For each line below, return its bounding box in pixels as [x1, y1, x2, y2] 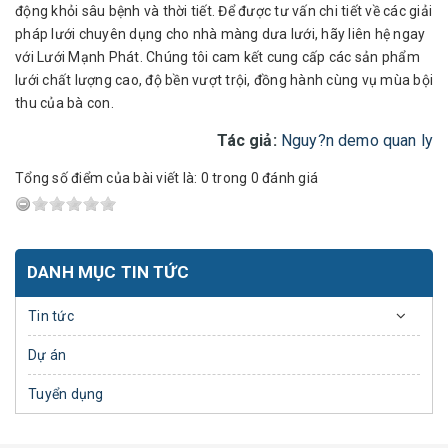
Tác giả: [216, 131, 281, 150]
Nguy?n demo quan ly [280, 131, 433, 150]
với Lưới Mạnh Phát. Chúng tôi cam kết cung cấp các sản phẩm [15, 49, 420, 65]
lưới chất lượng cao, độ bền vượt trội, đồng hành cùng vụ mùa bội [15, 72, 433, 88]
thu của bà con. [15, 95, 114, 111]
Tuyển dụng [28, 386, 104, 402]
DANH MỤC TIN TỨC [27, 262, 189, 282]
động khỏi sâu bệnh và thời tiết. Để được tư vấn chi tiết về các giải [15, 3, 432, 19]
